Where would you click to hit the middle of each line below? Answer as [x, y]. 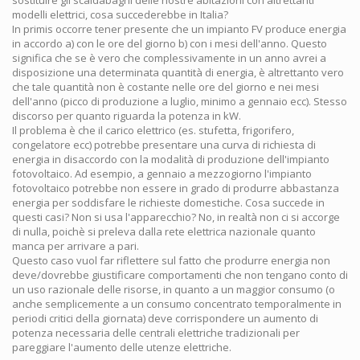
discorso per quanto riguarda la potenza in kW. [127, 115]
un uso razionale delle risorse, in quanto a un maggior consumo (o [174, 289]
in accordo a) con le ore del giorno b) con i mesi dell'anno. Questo [170, 43]
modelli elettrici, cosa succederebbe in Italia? [120, 14]
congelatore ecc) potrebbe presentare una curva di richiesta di [164, 144]
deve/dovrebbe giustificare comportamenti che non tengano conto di [180, 274]
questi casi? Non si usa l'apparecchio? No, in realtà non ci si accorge [176, 217]
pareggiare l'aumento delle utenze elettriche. [122, 347]
